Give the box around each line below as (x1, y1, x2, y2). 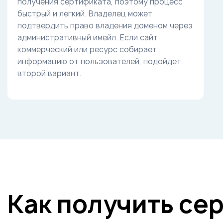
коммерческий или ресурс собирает (17, 44, 157, 55)
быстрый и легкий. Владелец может (17, 8, 152, 19)
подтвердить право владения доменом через (17, 20, 193, 31)
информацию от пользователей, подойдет (17, 56, 181, 67)
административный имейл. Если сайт (17, 32, 158, 43)
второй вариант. (17, 68, 81, 79)
